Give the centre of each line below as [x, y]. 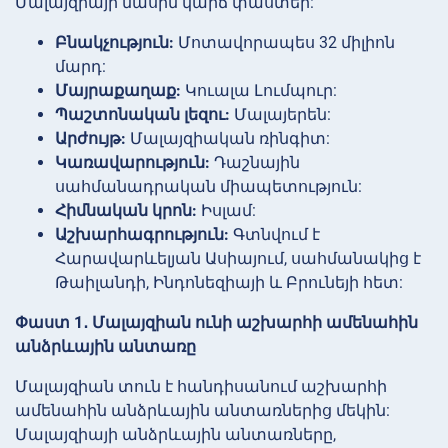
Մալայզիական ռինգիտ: [228, 138]
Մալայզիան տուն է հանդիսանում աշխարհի [201, 386]
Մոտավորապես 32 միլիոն [284, 42]
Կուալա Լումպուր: [259, 90]
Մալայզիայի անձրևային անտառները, [175, 434]
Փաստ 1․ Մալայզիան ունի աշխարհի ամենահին [216, 322]
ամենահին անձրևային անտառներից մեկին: [202, 410]
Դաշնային [255, 162]
